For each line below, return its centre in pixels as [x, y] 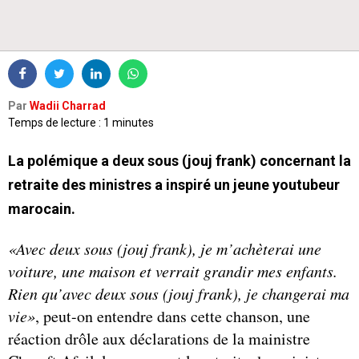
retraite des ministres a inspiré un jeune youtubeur [174, 184]
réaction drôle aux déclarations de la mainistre [159, 338]
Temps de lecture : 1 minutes [81, 122]
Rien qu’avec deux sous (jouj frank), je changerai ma [179, 293]
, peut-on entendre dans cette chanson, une [173, 316]
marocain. [42, 208]
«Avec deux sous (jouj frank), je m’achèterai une [165, 248]
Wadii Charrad [68, 105]
